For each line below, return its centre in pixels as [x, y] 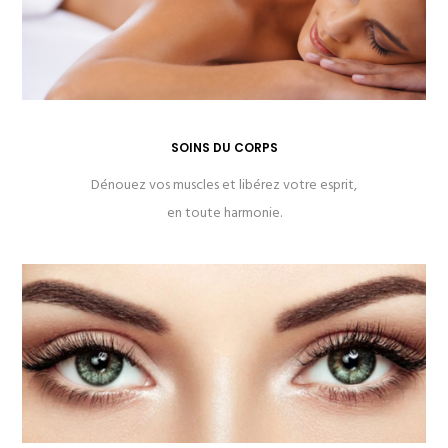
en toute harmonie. [224, 214]
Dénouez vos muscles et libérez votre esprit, [224, 186]
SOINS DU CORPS [224, 148]
